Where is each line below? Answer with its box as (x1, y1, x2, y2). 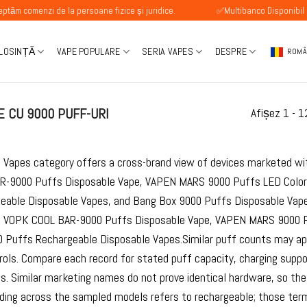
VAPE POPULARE (56, 45, 121, 58)
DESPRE (214, 45, 247, 58)
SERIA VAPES (141, 45, 194, 58)
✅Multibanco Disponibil (178, 5, 267, 16)
